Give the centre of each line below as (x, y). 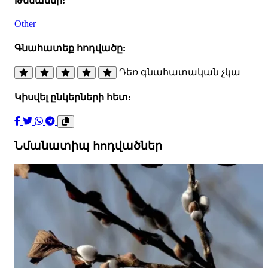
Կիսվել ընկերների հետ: (73, 98)
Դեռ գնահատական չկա (180, 72)
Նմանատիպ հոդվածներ (88, 146)
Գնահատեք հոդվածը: (70, 48)
